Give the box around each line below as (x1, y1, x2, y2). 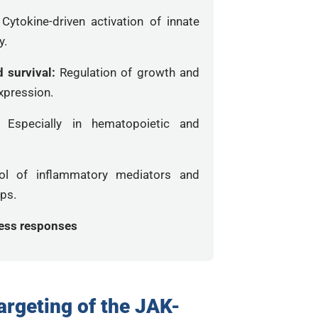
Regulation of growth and (60, 65, 200, 79)
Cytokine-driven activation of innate (1, 14, 200, 28)
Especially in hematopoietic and (8, 116, 200, 131)
